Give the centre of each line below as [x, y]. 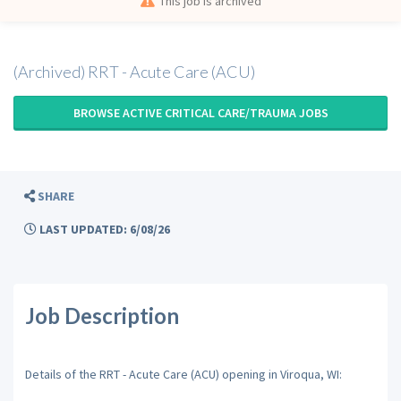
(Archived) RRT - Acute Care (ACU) [134, 72]
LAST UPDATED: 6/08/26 [103, 229]
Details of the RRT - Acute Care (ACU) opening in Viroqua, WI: [183, 374]
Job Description [102, 316]
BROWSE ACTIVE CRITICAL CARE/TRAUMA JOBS [200, 113]
